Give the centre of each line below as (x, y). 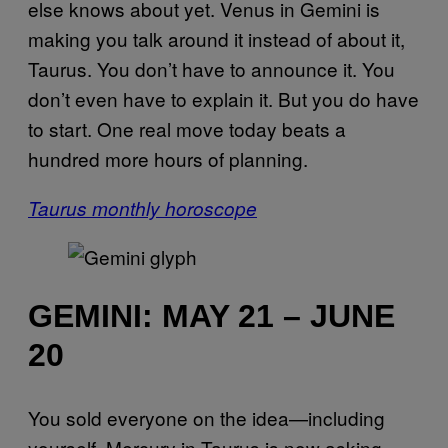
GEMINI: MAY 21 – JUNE (211, 316)
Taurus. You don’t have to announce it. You (211, 68)
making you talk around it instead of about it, (216, 38)
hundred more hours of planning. (168, 158)
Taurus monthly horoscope (142, 207)
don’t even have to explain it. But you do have (223, 98)
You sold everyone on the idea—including (206, 418)
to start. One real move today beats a (187, 128)
